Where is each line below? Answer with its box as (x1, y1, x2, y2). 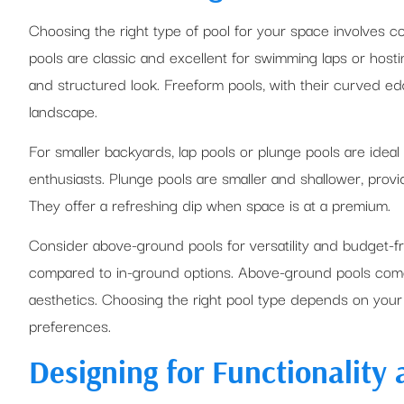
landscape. (29, 97, 97, 123)
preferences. (29, 313, 111, 338)
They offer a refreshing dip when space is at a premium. (29, 191, 390, 216)
